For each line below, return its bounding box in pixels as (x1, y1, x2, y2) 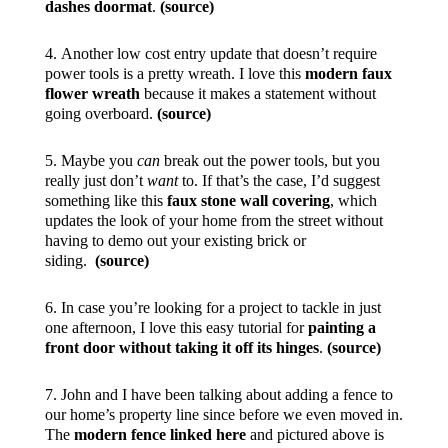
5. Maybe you (44, 151, 137, 169)
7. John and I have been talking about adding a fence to (44, 385, 393, 403)
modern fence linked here (73, 425, 246, 443)
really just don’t (44, 171, 147, 189)
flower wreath (44, 84, 140, 102)
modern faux (304, 64, 392, 82)
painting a (307, 318, 376, 336)
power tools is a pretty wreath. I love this (44, 64, 305, 82)
